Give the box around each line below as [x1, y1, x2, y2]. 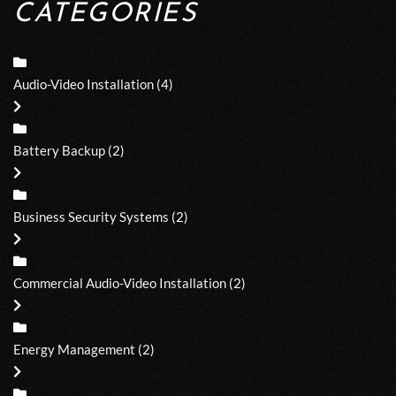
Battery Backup [13, 141, 105, 158]
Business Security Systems [13, 208, 169, 225]
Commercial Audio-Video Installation [13, 274, 226, 291]
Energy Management [13, 340, 135, 357]
